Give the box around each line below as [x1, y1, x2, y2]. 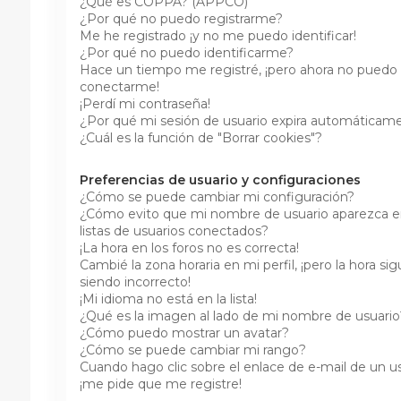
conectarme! [79, 78, 159, 95]
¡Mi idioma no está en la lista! [79, 290, 257, 307]
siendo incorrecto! [79, 273, 191, 290]
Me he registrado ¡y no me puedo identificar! [79, 27, 356, 44]
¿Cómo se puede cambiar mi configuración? [79, 188, 354, 205]
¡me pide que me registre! [79, 375, 242, 392]
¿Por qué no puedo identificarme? [79, 44, 294, 61]
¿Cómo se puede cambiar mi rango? [79, 341, 306, 358]
